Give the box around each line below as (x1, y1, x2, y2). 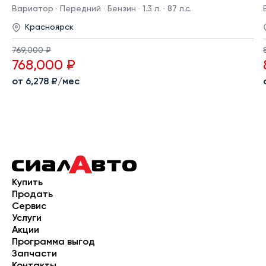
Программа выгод (12, 237, 95, 248)
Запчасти (12, 249, 57, 259)
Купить (12, 178, 43, 188)
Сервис (12, 202, 46, 212)
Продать (12, 190, 53, 200)
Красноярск (25, 23, 74, 32)
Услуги (12, 214, 42, 224)
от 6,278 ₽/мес (12, 77, 80, 87)
